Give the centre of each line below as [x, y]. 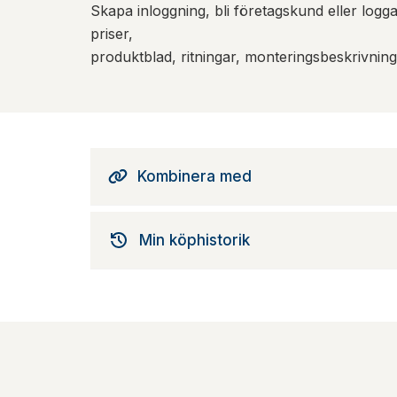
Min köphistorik [195, 241]
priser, [112, 34]
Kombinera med [195, 177]
